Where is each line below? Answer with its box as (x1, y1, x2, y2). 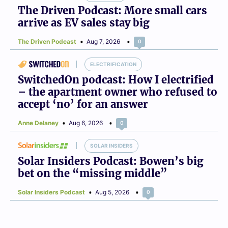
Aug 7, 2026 (87, 37, 120, 45)
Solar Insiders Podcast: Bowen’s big (18, 154, 204, 167)
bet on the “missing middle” (18, 166, 167, 180)
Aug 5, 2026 (95, 188, 129, 196)
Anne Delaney (18, 119, 59, 127)
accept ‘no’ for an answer (18, 97, 148, 110)
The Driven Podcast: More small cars (18, 4, 207, 17)
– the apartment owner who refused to (18, 85, 217, 98)
